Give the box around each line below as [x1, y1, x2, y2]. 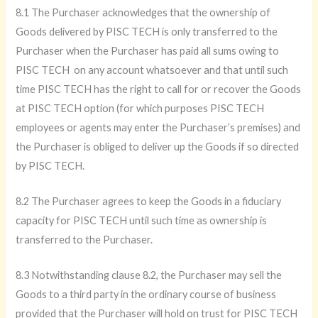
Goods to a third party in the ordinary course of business [16, 288, 277, 301]
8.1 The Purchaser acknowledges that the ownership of [16, 6, 271, 18]
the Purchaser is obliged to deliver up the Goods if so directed [16, 140, 300, 153]
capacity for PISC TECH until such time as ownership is [16, 214, 268, 227]
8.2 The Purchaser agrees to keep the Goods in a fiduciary [16, 195, 282, 208]
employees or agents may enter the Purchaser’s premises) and [16, 121, 301, 133]
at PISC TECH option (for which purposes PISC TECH [16, 102, 265, 114]
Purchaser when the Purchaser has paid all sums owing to [16, 44, 280, 57]
